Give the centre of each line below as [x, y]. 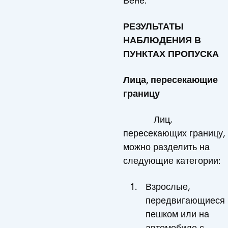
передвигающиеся [185, 200]
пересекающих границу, [174, 133]
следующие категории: [172, 161]
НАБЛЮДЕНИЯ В [162, 40]
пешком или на [177, 214]
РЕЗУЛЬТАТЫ [153, 26]
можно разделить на [166, 147]
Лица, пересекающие [170, 80]
